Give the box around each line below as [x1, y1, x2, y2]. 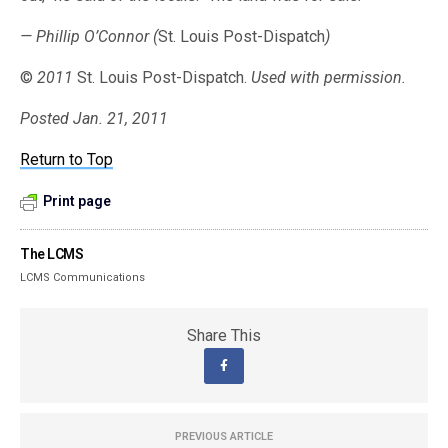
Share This [187, 326, 261, 345]
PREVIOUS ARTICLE [175, 430, 273, 443]
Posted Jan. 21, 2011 [20, 109, 169, 128]
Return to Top [20, 150, 114, 169]
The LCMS [20, 246, 84, 262]
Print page [43, 193, 111, 209]
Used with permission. [251, 68, 407, 87]
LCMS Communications [20, 271, 146, 284]
